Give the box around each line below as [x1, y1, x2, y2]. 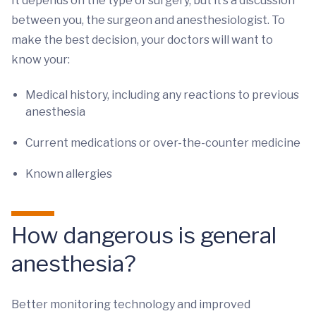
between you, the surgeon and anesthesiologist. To [11, 13, 285, 27]
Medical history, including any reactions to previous [25, 88, 299, 102]
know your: [11, 53, 70, 66]
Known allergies [25, 167, 112, 181]
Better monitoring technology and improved [11, 298, 250, 311]
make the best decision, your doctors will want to [11, 33, 273, 47]
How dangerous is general [11, 221, 276, 249]
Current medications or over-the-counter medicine [25, 136, 300, 150]
